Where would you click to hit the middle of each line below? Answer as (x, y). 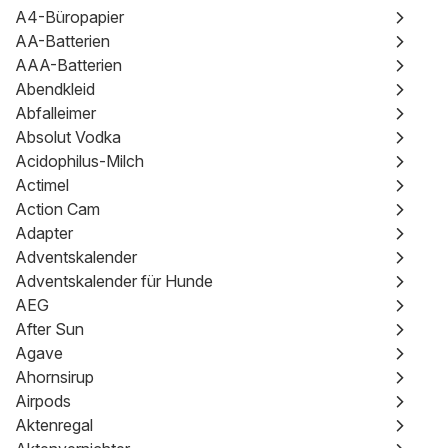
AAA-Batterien (68, 65)
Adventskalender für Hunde (114, 281)
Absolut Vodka (68, 137)
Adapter (44, 233)
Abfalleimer (55, 113)
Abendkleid (55, 89)
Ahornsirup (54, 377)
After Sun (49, 329)
